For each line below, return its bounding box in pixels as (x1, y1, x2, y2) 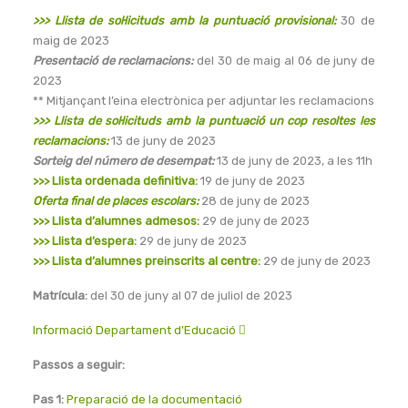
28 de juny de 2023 (201, 194, 310, 208)
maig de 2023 (33, 34, 109, 47)
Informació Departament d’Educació (33, 323, 239, 337)
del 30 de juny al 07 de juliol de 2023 (90, 289, 292, 302)
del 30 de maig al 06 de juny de (193, 54, 376, 67)
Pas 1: (33, 393, 64, 406)
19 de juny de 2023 (200, 174, 305, 188)
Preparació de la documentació (66, 393, 242, 406)
